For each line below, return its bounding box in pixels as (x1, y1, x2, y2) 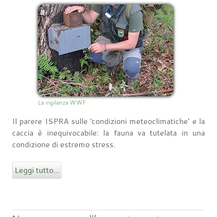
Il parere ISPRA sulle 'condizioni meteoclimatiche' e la (12, 116, 205, 127)
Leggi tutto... (15, 165, 59, 176)
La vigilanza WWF (38, 98, 86, 107)
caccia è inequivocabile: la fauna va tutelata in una (12, 127, 205, 139)
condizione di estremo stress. (12, 139, 115, 150)
